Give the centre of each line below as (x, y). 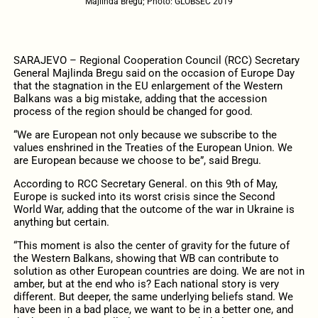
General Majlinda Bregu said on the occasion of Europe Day (154, 73)
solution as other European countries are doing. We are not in (159, 272)
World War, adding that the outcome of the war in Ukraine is (154, 209)
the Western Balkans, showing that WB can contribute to (146, 259)
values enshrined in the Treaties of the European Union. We (153, 147)
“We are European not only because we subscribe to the (145, 135)
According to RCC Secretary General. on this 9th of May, (145, 183)
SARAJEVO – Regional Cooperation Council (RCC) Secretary (156, 60)
